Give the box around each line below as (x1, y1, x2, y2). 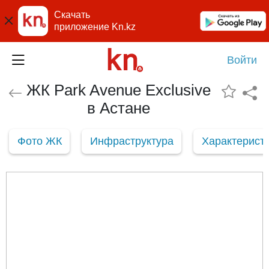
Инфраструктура (89, 134, 174, 147)
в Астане (86, 99, 150, 117)
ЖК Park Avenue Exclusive (26, 81, 211, 99)
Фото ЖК (17, 134, 62, 147)
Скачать (54, 10, 90, 20)
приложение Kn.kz (54, 22, 136, 32)
